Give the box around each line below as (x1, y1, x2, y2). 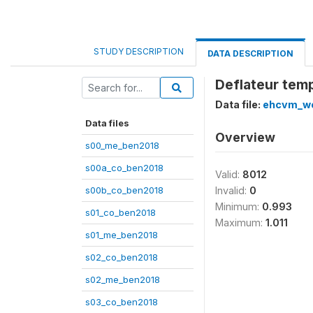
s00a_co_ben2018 (85, 162, 163, 173)
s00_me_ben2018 (85, 140, 159, 151)
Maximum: (215, 217, 265, 228)
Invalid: (215, 184, 249, 196)
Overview (215, 130, 275, 145)
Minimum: (215, 201, 262, 212)
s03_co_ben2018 (85, 296, 158, 307)
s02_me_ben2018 (85, 274, 160, 285)
